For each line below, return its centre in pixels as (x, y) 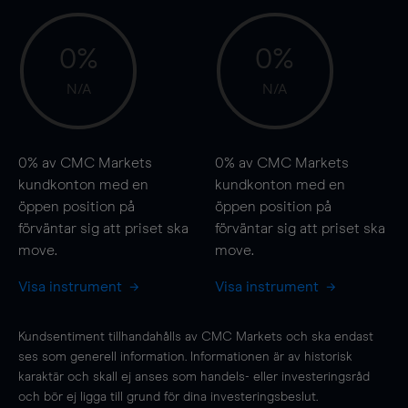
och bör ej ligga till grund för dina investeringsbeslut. (168, 397)
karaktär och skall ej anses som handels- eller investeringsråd (194, 377)
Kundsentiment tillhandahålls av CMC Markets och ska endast (196, 337)
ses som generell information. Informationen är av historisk (185, 357)
